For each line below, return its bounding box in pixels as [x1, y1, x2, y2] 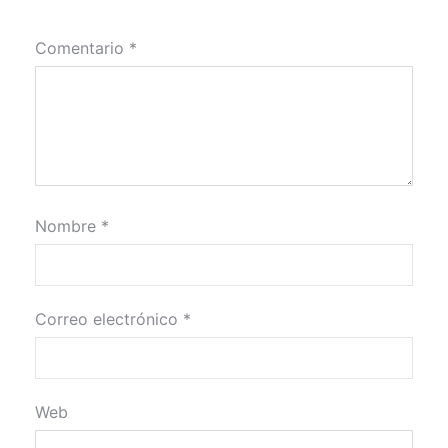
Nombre [35, 216, 101, 237]
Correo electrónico [35, 309, 183, 330]
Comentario [35, 38, 129, 59]
